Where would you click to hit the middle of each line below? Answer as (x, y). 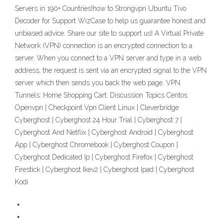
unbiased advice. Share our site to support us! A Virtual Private (109, 33)
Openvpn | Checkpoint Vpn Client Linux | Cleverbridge (97, 108)
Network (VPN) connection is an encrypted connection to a (104, 46)
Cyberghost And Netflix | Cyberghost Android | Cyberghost (104, 133)
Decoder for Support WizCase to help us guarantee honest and (110, 21)
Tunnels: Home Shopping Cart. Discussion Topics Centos (101, 95)
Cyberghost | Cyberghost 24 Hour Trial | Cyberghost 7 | (98, 120)
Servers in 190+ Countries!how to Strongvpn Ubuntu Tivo (101, 9)
